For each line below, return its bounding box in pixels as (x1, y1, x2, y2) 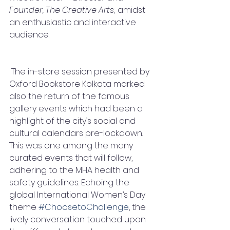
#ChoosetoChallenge (39, 201, 129, 213)
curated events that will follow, (9, 152, 135, 164)
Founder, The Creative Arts (9, 4, 114, 16)
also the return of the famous (9, 90, 131, 102)
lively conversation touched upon (9, 214, 148, 225)
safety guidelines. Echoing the (9, 177, 131, 188)
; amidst (114, 4, 147, 16)
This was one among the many (9, 140, 135, 151)
